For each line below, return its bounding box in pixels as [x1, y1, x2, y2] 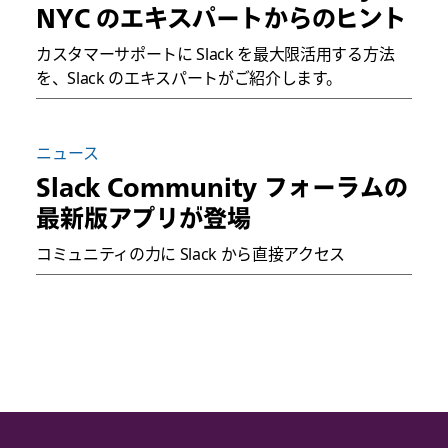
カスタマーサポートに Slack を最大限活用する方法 [35, 42, 395, 65]
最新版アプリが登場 [35, 201, 251, 234]
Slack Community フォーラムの [35, 170, 408, 203]
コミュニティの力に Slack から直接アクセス [35, 242, 346, 265]
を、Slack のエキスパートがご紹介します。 [35, 66, 342, 89]
